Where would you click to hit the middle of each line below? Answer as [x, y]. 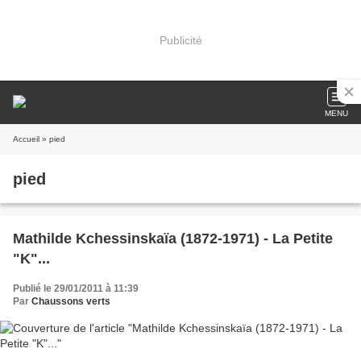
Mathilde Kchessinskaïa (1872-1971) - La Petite [173, 239]
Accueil [26, 139]
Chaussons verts [71, 301]
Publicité [180, 40]
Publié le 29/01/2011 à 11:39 [76, 288]
